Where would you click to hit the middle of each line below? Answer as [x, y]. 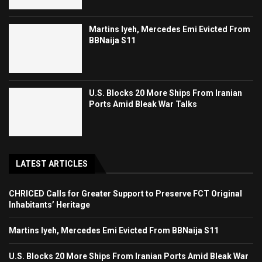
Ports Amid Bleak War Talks [143, 104]
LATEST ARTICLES [52, 164]
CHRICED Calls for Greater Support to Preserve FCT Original [125, 194]
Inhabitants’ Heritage [49, 205]
